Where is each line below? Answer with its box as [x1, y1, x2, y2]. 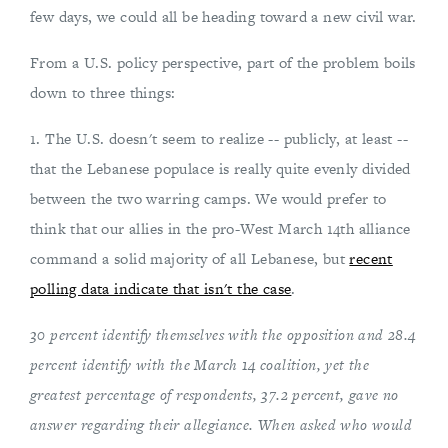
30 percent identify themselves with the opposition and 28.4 [30, 324, 416, 345]
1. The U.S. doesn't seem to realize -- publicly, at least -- [30, 128, 408, 149]
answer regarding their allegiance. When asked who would [30, 414, 412, 435]
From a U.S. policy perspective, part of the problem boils [30, 52, 416, 73]
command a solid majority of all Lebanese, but [30, 248, 350, 269]
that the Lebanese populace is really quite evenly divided [30, 158, 411, 179]
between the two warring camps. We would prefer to [30, 188, 387, 209]
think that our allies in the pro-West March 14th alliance [30, 218, 411, 239]
